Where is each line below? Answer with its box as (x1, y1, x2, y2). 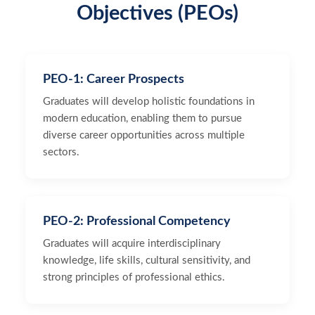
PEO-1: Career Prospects (43, 73, 184, 85)
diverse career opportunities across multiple (43, 130, 245, 141)
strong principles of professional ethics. (43, 272, 225, 283)
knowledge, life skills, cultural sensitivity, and (43, 255, 250, 266)
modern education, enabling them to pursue (43, 113, 242, 124)
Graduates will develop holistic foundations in (43, 96, 255, 107)
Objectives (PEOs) (77, 4, 238, 24)
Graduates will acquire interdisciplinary (43, 238, 221, 249)
